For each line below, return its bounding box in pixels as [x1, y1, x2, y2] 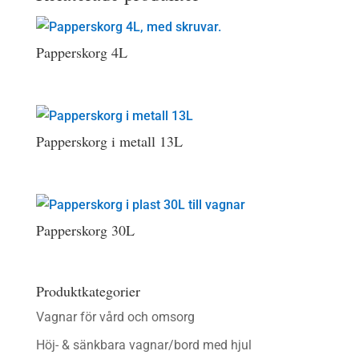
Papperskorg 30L [35, 220, 135, 240]
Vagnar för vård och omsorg [35, 309, 195, 325]
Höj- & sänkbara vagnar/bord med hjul [35, 337, 252, 353]
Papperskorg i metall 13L [35, 131, 183, 151]
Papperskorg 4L [35, 42, 127, 62]
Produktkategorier [35, 280, 140, 301]
